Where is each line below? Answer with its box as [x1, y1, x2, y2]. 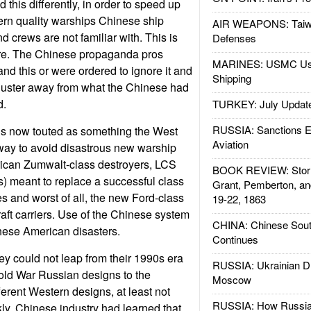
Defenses [212, 31, 256, 45]
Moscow [212, 272, 251, 287]
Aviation [212, 137, 249, 151]
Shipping [212, 71, 251, 85]
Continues [212, 232, 258, 246]
